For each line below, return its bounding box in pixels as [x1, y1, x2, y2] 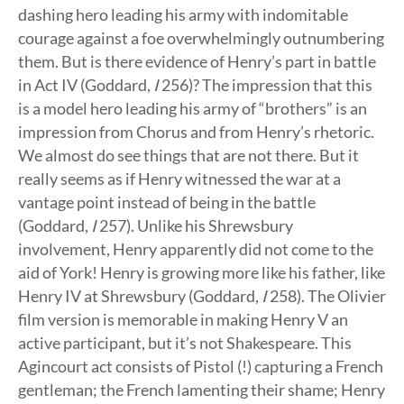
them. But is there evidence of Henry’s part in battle [18, 51, 376, 71]
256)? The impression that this [159, 75, 372, 95]
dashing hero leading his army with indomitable [18, 5, 348, 24]
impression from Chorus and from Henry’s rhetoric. [18, 122, 374, 142]
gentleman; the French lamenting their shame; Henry [18, 380, 385, 399]
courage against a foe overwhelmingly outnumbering [18, 28, 384, 48]
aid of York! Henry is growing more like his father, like [18, 262, 385, 282]
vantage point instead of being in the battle [18, 192, 316, 212]
